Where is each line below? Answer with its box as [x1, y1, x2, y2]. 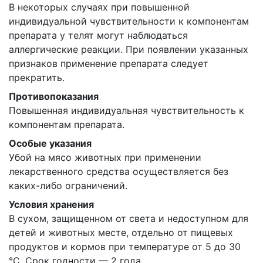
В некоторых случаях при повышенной [9, 1, 190, 13]
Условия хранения [9, 198, 94, 210]
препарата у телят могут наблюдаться [9, 29, 188, 41]
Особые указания [9, 137, 92, 149]
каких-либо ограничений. [9, 180, 127, 191]
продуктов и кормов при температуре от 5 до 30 [9, 241, 241, 252]
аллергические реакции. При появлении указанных [9, 43, 248, 55]
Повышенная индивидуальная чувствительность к [9, 104, 244, 116]
